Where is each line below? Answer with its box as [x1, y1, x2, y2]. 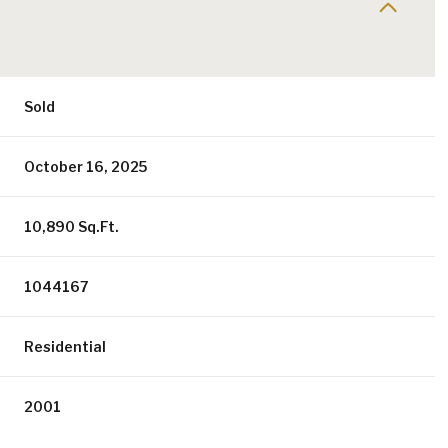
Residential [24, 337, 107, 355]
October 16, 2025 [24, 157, 148, 175]
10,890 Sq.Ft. [24, 217, 120, 235]
